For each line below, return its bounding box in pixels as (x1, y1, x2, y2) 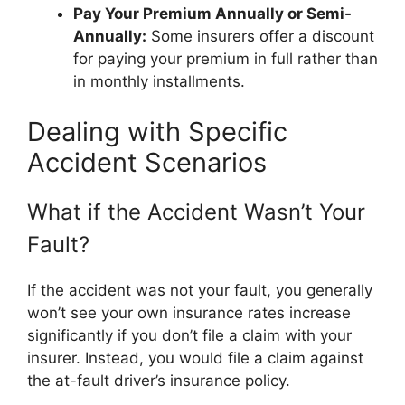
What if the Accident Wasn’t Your (27, 198, 365, 225)
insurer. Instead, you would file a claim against (27, 348, 363, 367)
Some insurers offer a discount (146, 27, 374, 45)
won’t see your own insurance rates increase (27, 303, 351, 322)
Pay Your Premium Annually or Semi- (73, 5, 352, 23)
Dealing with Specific (27, 115, 287, 147)
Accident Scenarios (27, 146, 267, 178)
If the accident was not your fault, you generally (27, 280, 372, 299)
